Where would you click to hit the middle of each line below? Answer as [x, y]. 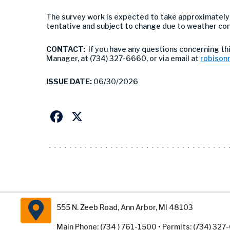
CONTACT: [66, 49]
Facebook [102, 116]
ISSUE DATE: [70, 81]
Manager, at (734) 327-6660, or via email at [122, 58]
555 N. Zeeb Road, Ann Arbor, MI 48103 [125, 207]
